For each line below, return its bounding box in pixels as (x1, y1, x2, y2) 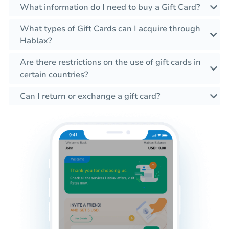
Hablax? (20, 35, 52, 47)
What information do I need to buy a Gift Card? (20, 2, 200, 13)
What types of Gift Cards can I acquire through (20, 23, 200, 35)
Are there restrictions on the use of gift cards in (20, 57, 201, 68)
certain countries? (20, 69, 88, 81)
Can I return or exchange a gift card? (20, 90, 160, 102)
